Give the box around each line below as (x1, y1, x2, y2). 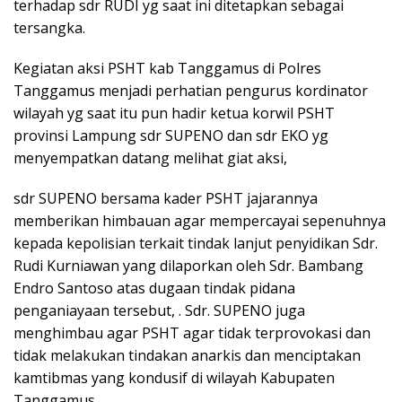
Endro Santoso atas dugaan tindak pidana (13, 278, 295, 299)
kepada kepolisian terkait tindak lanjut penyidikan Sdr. (13, 233, 378, 254)
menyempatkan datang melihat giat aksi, (13, 148, 287, 169)
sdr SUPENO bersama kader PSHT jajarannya (13, 188, 318, 209)
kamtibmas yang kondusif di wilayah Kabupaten (13, 368, 335, 389)
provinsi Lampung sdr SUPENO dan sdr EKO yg (13, 126, 328, 146)
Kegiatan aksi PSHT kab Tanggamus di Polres (13, 58, 321, 79)
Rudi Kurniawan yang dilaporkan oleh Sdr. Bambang (13, 256, 363, 276)
